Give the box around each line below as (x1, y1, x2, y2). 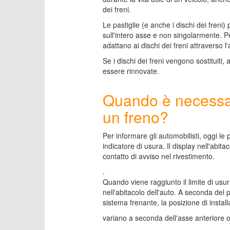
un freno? (102, 106, 168, 128)
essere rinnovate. (102, 66, 159, 76)
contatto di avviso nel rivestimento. (102, 151, 215, 161)
